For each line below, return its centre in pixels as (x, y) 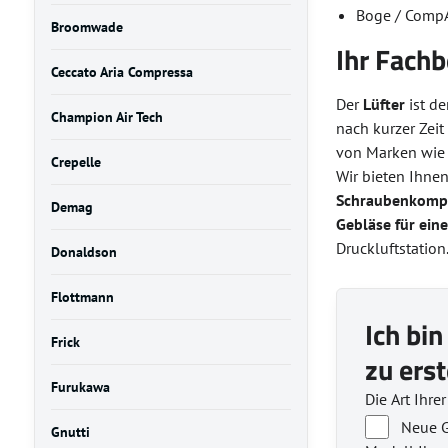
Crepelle (75, 162)
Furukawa (80, 387)
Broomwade (86, 27)
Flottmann (82, 297)
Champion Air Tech (106, 117)
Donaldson (83, 252)
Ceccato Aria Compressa (121, 72)
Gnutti (70, 432)
